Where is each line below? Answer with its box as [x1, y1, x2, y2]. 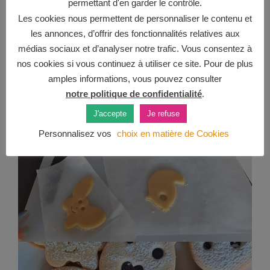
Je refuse [147, 108, 180, 118]
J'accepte [93, 108, 127, 118]
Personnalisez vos [38, 128, 114, 139]
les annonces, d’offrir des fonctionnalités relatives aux [30, 28, 240, 39]
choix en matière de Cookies [116, 128, 229, 139]
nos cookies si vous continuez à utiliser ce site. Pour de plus [17, 58, 253, 69]
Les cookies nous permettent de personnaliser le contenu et [18, 13, 252, 24]
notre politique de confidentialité [66, 88, 202, 99]
